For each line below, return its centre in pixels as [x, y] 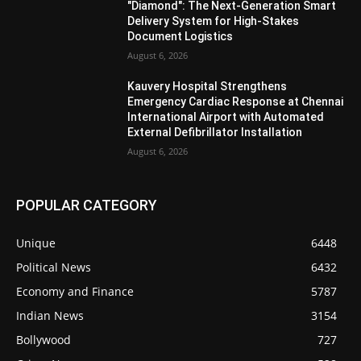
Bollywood [44, 340]
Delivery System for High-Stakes [214, 21]
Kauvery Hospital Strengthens [207, 87]
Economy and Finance [75, 292]
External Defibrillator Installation [215, 133]
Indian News [50, 316]
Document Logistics [180, 37]
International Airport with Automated [226, 117]
